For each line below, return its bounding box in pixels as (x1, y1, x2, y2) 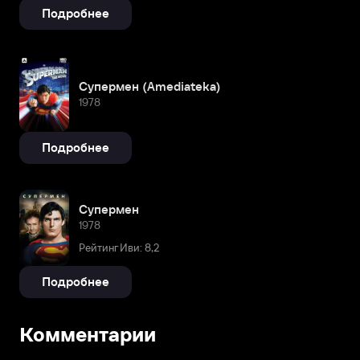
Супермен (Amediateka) (79, 79, 221, 93)
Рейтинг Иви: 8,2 (79, 241, 159, 254)
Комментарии (19, 324, 156, 346)
